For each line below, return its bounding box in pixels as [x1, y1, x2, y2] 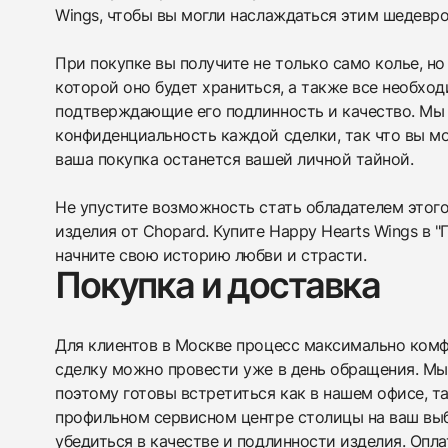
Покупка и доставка [55, 263, 381, 307]
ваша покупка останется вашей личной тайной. [55, 149, 414, 169]
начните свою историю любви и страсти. [55, 245, 367, 265]
